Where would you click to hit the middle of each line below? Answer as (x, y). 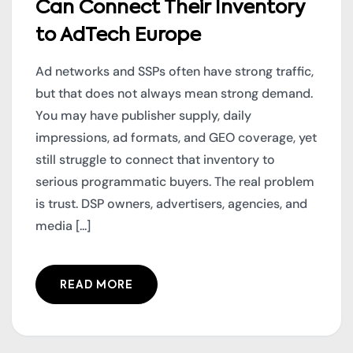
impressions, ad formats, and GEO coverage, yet (176, 138)
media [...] (63, 226)
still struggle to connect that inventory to (155, 160)
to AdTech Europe (118, 36)
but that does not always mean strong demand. (174, 94)
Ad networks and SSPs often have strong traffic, (175, 72)
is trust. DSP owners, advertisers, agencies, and (171, 204)
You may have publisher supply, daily (143, 116)
